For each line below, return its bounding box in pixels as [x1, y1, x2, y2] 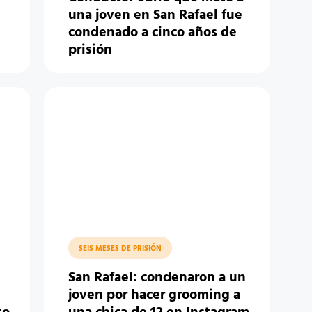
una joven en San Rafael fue [68, 4, 242, 26]
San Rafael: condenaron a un [68, 267, 246, 289]
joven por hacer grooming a [68, 284, 240, 306]
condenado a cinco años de [68, 22, 237, 44]
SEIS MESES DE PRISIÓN [78, 242, 162, 255]
